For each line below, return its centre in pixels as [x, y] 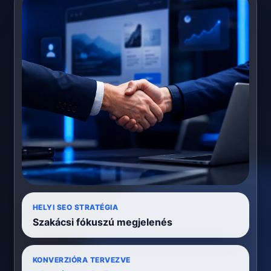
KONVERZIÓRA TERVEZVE [82, 260]
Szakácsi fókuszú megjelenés [103, 222]
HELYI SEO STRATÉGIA [76, 207]
